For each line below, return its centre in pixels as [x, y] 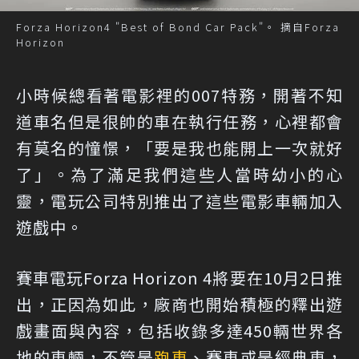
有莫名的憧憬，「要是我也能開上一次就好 [179, 148]
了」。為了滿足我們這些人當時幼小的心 [179, 175]
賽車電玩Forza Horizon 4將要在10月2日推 [179, 278]
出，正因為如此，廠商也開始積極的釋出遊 [179, 305]
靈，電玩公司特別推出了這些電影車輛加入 [179, 201]
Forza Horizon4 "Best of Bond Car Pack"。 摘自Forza [178, 27]
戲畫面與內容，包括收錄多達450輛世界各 [179, 331]
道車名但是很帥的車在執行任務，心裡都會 [179, 122]
